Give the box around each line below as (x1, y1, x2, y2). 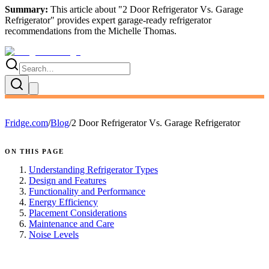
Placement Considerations (29, 207, 127, 218)
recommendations (5, 25, 71, 36)
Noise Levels (29, 229, 79, 240)
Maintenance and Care (29, 218, 114, 229)
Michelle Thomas (108, 25, 174, 36)
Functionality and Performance (29, 186, 145, 196)
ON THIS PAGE (5, 147, 64, 155)
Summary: (5, 4, 48, 14)
